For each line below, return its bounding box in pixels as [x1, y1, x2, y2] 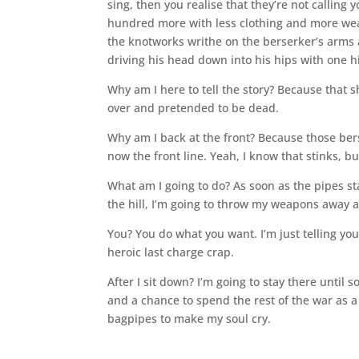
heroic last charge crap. [107, 244, 235, 260]
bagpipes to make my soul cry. [107, 310, 272, 326]
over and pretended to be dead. [107, 99, 280, 115]
